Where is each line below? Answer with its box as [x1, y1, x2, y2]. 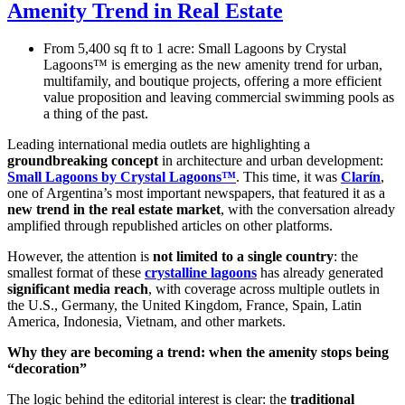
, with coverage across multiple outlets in [148, 281, 380, 297]
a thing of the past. [43, 106, 148, 122]
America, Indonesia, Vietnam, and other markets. [7, 314, 286, 330]
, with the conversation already [221, 202, 395, 218]
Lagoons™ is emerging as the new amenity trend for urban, [43, 57, 382, 73]
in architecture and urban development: [158, 153, 383, 169]
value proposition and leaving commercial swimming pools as [43, 89, 394, 106]
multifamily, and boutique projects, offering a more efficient [43, 73, 381, 89]
